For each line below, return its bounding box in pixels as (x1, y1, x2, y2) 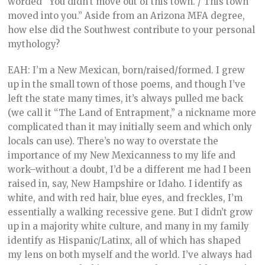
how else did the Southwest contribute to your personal (8, 24, 256, 36)
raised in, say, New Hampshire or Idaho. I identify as (8, 178, 243, 190)
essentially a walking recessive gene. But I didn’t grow (8, 206, 253, 218)
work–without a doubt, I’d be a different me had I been (8, 164, 251, 176)
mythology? (8, 38, 60, 50)
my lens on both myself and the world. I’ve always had (8, 249, 253, 261)
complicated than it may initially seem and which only (8, 121, 253, 133)
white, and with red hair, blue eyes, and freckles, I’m (8, 192, 243, 204)
